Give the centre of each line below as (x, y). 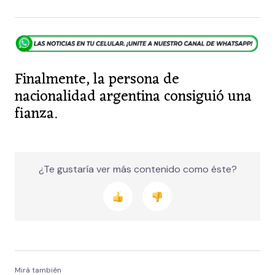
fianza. (36, 114)
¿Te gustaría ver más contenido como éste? (137, 169)
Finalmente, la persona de (97, 80)
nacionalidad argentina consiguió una (133, 97)
